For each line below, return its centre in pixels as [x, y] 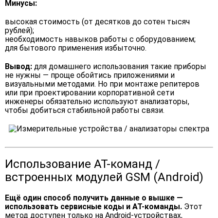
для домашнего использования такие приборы [119, 66]
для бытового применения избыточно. [76, 48]
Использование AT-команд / [82, 164]
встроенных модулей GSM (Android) [104, 177]
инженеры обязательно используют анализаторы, [97, 101]
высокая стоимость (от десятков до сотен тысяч [97, 22]
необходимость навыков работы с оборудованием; [100, 39]
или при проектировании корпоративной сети [90, 93]
